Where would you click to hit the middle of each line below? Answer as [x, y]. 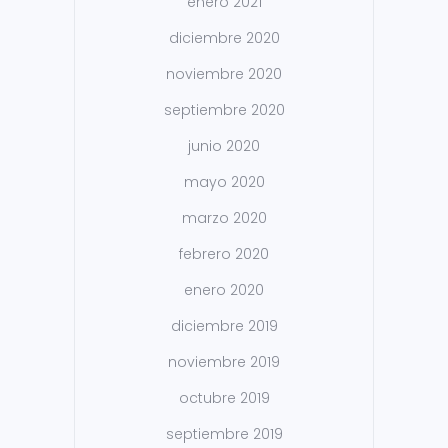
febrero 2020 [224, 254]
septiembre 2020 [224, 110]
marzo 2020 [224, 218]
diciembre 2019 [224, 326]
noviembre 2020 [224, 74]
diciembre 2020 [224, 38]
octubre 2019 [224, 398]
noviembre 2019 [224, 362]
